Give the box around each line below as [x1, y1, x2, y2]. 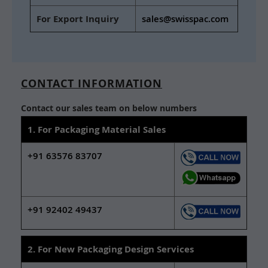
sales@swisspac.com [142, 12, 229, 25]
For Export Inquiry [36, 12, 119, 25]
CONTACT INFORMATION [21, 75, 162, 91]
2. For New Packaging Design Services [28, 242, 194, 255]
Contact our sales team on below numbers [21, 102, 197, 114]
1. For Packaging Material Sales [28, 123, 166, 136]
